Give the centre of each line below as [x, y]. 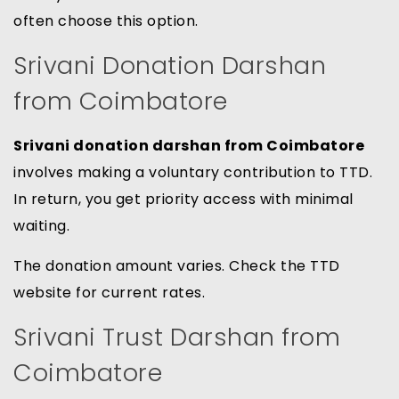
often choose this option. [106, 21]
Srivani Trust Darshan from [177, 338]
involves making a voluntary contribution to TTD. [193, 173]
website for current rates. [109, 293]
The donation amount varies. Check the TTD [177, 266]
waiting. [41, 226]
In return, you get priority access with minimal [183, 199]
